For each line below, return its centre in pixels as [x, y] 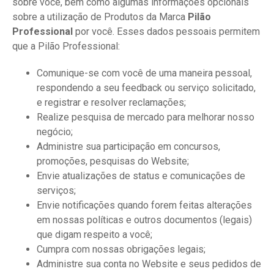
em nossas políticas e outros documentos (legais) [144, 220]
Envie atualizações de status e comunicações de [141, 176]
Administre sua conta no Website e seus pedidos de [149, 264]
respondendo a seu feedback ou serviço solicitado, [146, 88]
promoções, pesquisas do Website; [113, 161]
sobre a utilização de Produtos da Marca [100, 17]
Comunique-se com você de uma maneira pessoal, [144, 73]
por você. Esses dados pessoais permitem [166, 31]
